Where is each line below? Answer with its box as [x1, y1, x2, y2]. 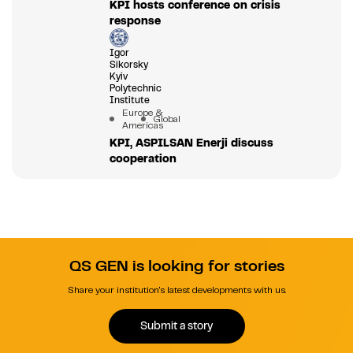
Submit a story [140, 318, 213, 333]
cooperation [109, 150, 176, 165]
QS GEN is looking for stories [69, 255, 284, 276]
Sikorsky [109, 58, 148, 71]
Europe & [121, 106, 163, 119]
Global [153, 112, 180, 125]
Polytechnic [109, 81, 162, 95]
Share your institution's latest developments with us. [67, 283, 286, 296]
